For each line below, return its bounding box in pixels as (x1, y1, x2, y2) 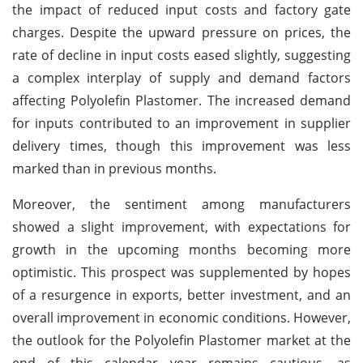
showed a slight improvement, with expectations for (12, 217, 351, 236)
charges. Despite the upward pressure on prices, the (12, 23, 351, 41)
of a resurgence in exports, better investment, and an (12, 285, 351, 304)
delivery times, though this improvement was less (12, 136, 351, 155)
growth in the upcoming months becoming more (12, 240, 351, 258)
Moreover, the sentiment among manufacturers (12, 194, 351, 213)
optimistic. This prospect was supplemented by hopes (12, 263, 351, 281)
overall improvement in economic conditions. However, (12, 308, 351, 327)
